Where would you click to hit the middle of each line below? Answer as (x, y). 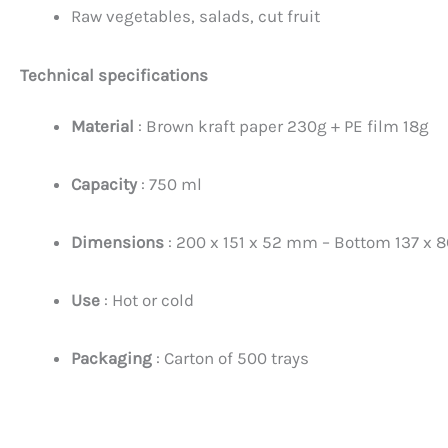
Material (102, 125)
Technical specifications (114, 74)
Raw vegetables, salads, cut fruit (195, 16)
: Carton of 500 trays (230, 358)
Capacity (104, 183)
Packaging (111, 358)
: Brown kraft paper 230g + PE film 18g (281, 125)
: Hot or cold (147, 300)
